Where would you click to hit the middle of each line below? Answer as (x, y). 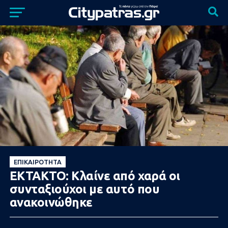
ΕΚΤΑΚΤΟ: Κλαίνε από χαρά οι (95, 176)
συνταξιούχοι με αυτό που (84, 189)
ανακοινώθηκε (51, 202)
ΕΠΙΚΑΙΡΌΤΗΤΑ (37, 162)
